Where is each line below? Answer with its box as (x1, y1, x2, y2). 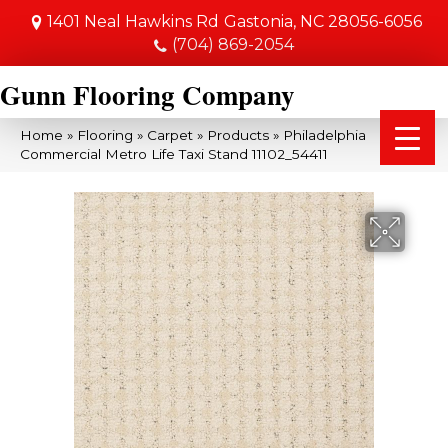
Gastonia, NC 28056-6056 (223, 12, 422, 31)
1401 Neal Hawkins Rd (46, 12, 219, 31)
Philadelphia (283, 127, 366, 143)
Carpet (147, 127, 193, 143)
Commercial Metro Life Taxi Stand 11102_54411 (20, 146, 328, 162)
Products (207, 127, 269, 143)
